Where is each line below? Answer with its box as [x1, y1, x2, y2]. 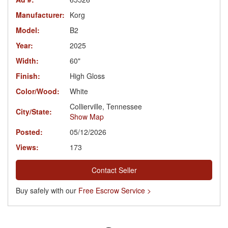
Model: [16, 24, 40, 35]
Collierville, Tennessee [70, 101, 142, 111]
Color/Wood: [16, 85, 60, 96]
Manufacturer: [16, 9, 65, 20]
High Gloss [70, 70, 105, 81]
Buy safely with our [16, 185, 78, 195]
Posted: [16, 126, 43, 137]
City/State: [16, 106, 52, 117]
